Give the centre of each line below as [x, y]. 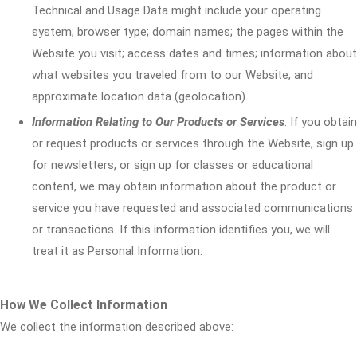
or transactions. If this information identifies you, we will [181, 229]
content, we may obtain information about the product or [184, 186]
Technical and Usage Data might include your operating [177, 10]
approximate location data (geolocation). [140, 96]
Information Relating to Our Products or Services [158, 122]
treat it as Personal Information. [117, 251]
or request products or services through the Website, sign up [193, 143]
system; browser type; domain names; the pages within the [188, 32]
